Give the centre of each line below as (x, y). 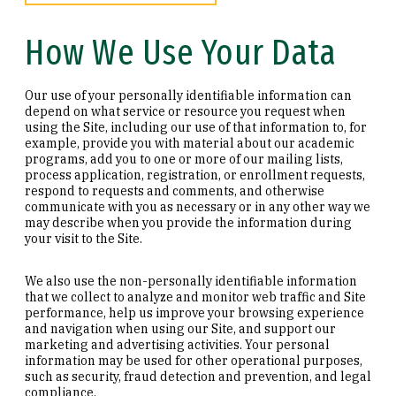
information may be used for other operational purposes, (194, 360)
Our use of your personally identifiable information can (188, 95)
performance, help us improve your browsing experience (194, 312)
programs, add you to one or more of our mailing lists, (184, 159)
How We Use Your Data (180, 53)
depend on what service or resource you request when (185, 111)
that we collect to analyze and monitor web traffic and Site (195, 297)
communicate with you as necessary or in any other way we (198, 206)
